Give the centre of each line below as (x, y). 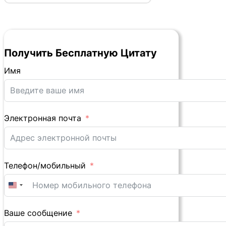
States (25, 201)
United (25, 188)
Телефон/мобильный (45, 165)
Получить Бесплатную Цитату (80, 53)
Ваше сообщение (38, 213)
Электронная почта (43, 118)
